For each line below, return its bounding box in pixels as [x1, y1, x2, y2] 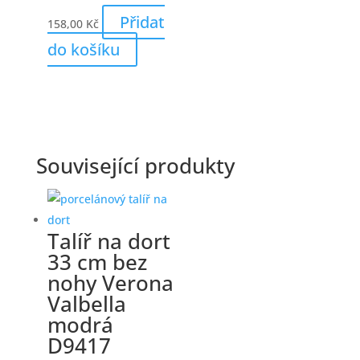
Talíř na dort [47, 226, 170, 256]
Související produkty [35, 150, 235, 180]
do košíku [47, 38, 120, 60]
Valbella [47, 288, 126, 318]
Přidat [119, 10, 165, 33]
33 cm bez [47, 247, 147, 276]
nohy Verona [47, 268, 174, 297]
